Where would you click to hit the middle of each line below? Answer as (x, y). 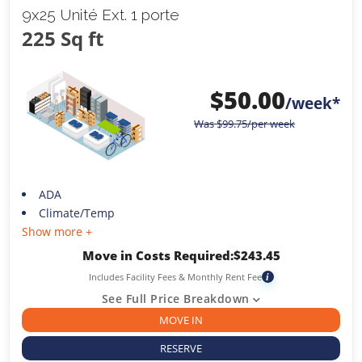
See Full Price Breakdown (175, 299)
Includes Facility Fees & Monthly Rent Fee (175, 277)
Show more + (57, 232)
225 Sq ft (63, 39)
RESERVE (181, 348)
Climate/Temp (76, 213)
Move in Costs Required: (158, 256)
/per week (271, 124)
